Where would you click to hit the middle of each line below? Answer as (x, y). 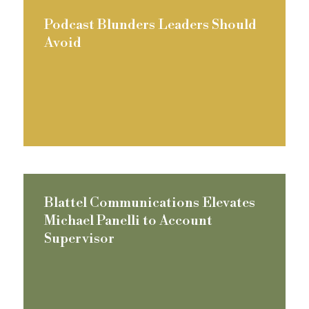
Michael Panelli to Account (128, 221)
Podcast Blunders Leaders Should (150, 25)
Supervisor (79, 239)
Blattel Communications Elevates (149, 203)
